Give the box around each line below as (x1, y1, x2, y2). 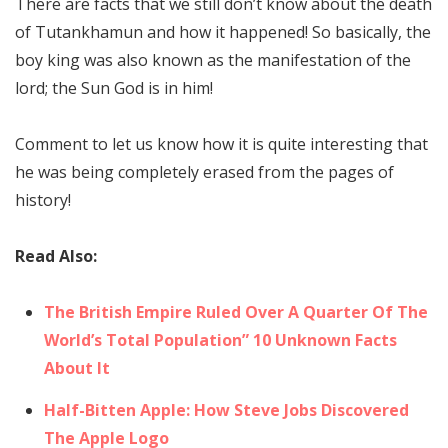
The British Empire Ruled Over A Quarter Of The (43, 301, 428, 324)
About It (43, 357, 110, 380)
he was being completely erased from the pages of (15, 161, 394, 184)
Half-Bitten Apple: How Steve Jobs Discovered (43, 399, 409, 422)
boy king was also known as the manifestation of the (15, 49, 411, 72)
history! (15, 189, 71, 212)
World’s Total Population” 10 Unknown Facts (43, 329, 397, 352)
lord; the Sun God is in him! (15, 77, 213, 100)
